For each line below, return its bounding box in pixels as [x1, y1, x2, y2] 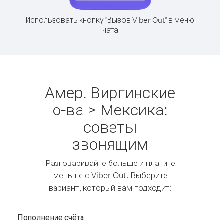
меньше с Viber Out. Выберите [53, 170, 167, 180]
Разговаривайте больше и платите [45, 158, 175, 168]
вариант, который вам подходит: [49, 182, 171, 192]
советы [83, 116, 137, 137]
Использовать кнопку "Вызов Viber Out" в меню [26, 15, 194, 25]
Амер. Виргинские [45, 82, 175, 102]
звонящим [72, 134, 148, 154]
